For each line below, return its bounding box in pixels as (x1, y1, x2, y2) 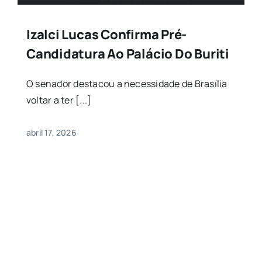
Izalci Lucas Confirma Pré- (26, 26, 187, 44)
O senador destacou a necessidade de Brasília (26, 77, 227, 91)
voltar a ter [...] (26, 94, 92, 107)
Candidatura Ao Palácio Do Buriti (26, 45, 229, 63)
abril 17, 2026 (26, 127, 77, 139)
